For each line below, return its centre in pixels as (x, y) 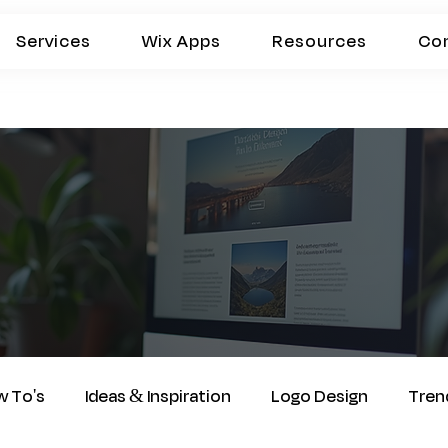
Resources (319, 41)
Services (54, 41)
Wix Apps (182, 41)
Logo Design (319, 397)
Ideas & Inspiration (158, 397)
